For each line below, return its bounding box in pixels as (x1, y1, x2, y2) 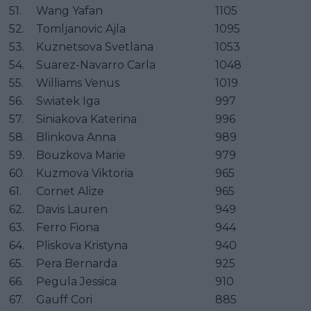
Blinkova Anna (36, 130, 116, 144)
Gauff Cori (36, 292, 92, 306)
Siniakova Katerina (36, 112, 137, 126)
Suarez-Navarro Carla (36, 58, 155, 72)
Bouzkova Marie (36, 148, 126, 162)
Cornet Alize (36, 184, 104, 198)
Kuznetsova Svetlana (36, 40, 153, 53)
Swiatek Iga (36, 94, 100, 108)
